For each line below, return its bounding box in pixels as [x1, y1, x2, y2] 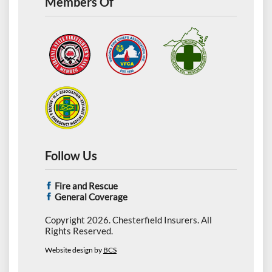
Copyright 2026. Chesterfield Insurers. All [45, 214, 212, 226]
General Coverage [53, 191, 127, 203]
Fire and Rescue [53, 180, 118, 192]
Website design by [45, 245, 103, 255]
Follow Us [45, 149, 97, 163]
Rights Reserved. [45, 225, 113, 237]
